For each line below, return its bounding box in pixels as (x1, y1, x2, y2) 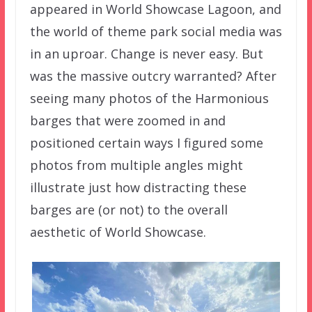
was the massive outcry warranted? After (29, 68, 276, 85)
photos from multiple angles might (29, 157, 243, 174)
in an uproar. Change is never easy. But (29, 45, 263, 63)
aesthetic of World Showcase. (29, 224, 206, 241)
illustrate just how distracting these (29, 179, 247, 196)
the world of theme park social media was (29, 23, 282, 40)
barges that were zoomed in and (29, 112, 226, 130)
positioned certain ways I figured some (29, 134, 263, 152)
